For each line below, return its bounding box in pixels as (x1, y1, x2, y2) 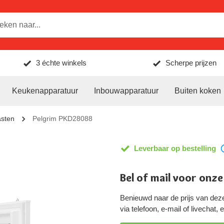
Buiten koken (174, 86, 221, 95)
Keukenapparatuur (12, 86, 78, 95)
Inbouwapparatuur (94, 86, 158, 95)
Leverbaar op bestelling (134, 144, 216, 152)
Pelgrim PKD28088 (32, 114, 92, 122)
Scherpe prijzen (165, 58, 216, 67)
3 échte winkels (36, 58, 87, 67)
